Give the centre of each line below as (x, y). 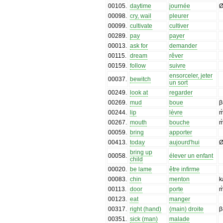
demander (183, 46)
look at (139, 92)
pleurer (179, 16)
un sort (179, 82)
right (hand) (146, 209)
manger (180, 199)
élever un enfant (191, 156)
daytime (141, 6)
